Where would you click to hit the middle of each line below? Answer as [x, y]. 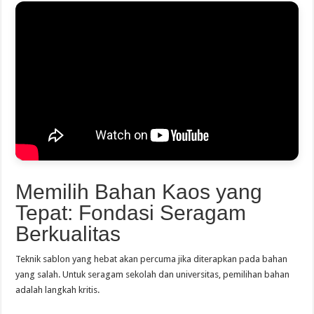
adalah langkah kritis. [58, 289]
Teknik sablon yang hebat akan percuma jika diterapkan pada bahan [152, 259]
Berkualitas [68, 233]
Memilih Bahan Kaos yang [139, 191]
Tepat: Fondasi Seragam [131, 212]
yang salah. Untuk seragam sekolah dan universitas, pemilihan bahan [153, 274]
